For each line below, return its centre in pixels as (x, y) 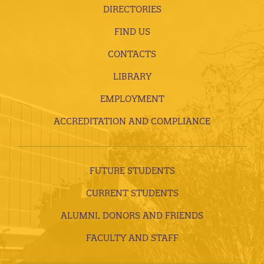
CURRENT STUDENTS (132, 193)
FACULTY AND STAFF (132, 237)
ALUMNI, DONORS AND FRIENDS (132, 215)
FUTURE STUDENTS (132, 170)
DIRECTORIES (132, 9)
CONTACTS (132, 54)
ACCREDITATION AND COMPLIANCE (132, 121)
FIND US (132, 31)
